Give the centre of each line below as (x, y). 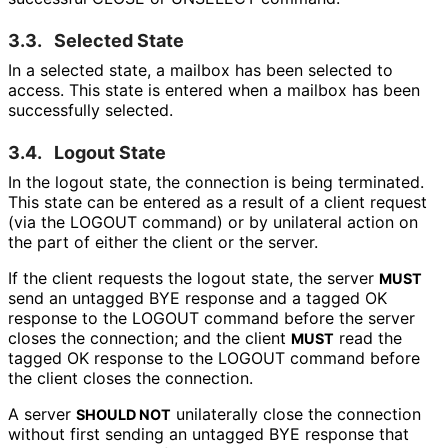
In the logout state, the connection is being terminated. (216, 181)
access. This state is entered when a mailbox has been (214, 89)
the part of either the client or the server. (162, 241)
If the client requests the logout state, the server (193, 277)
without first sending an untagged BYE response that (208, 433)
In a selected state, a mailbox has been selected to (200, 69)
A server (42, 413)
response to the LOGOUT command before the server (211, 317)
